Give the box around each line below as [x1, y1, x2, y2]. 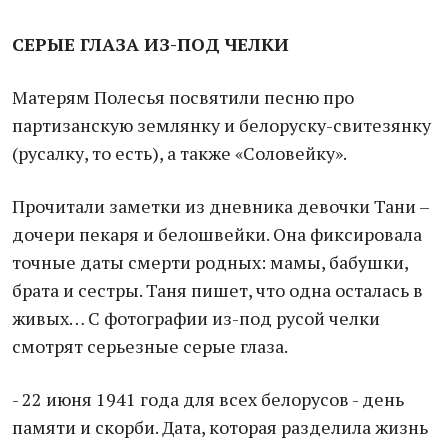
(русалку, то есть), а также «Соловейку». [12, 141, 347, 165]
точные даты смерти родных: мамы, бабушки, [12, 250, 408, 274]
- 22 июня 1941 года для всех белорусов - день [12, 387, 404, 411]
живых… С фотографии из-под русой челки [12, 306, 380, 330]
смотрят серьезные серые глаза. [12, 334, 288, 358]
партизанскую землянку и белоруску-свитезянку [12, 113, 431, 137]
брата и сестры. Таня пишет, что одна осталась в [12, 278, 423, 302]
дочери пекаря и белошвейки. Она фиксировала [12, 222, 422, 246]
